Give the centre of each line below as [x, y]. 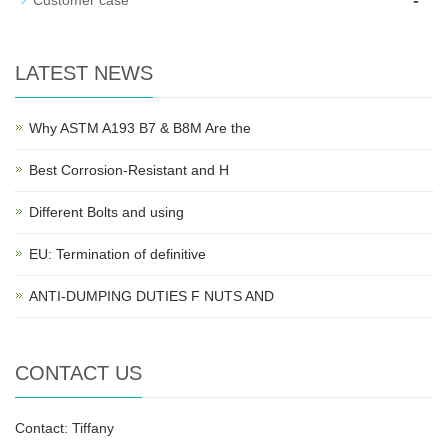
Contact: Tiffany [64, 428]
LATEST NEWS [84, 73]
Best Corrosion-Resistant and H [129, 170]
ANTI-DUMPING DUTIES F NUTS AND [151, 296]
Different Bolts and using [106, 212]
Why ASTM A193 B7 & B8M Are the [140, 128]
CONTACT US [78, 373]
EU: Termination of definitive [117, 254]
